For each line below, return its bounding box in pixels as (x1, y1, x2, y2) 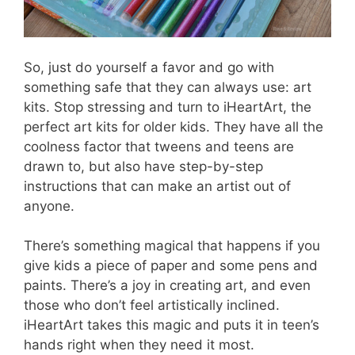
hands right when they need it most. (24, 337, 254, 353)
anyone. (24, 197, 74, 214)
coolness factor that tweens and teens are (24, 138, 294, 155)
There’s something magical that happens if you (24, 238, 320, 254)
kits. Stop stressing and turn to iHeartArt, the (24, 98, 311, 115)
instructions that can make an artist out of (24, 177, 291, 194)
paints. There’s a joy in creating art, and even (24, 277, 311, 294)
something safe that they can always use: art (24, 78, 311, 95)
